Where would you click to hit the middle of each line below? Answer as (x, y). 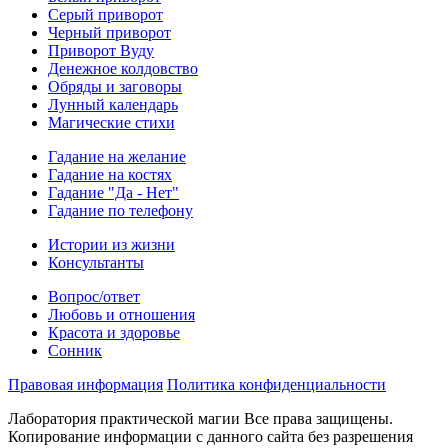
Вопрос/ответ (94, 296)
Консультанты (96, 262)
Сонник (75, 350)
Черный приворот (109, 32)
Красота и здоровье (114, 332)
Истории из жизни (111, 244)
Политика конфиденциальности (276, 384)
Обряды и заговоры (115, 86)
